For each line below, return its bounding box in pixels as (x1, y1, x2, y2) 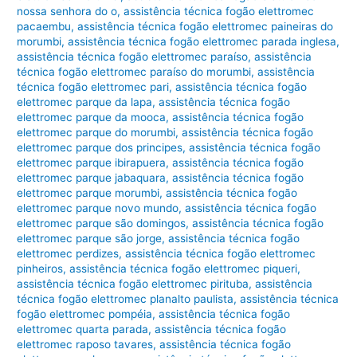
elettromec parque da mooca (17, 110, 167, 124)
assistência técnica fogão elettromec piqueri (69, 261, 298, 275)
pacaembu (17, 19, 72, 33)
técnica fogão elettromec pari (17, 80, 170, 93)
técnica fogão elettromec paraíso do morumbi (17, 65, 252, 78)
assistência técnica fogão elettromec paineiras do (77, 19, 334, 33)
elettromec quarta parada (17, 322, 149, 335)
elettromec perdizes (17, 246, 120, 260)
